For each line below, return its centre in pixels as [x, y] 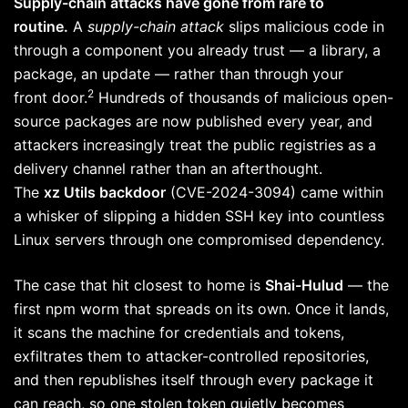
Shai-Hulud [304, 286]
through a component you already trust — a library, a [197, 51]
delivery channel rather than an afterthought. [168, 169]
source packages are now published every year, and [193, 122]
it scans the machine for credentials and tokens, [179, 333]
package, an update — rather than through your [178, 74]
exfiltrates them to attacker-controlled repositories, [191, 357]
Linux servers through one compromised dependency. [201, 240]
